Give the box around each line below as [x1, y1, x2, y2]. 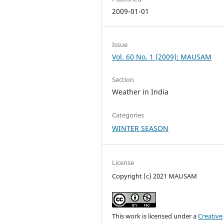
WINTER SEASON [112, 123, 169, 133]
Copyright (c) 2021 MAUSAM [112, 171, 197, 180]
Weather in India [112, 87, 169, 97]
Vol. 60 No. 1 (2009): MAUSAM [112, 52, 212, 62]
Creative [198, 211, 223, 220]
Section [112, 75, 134, 84]
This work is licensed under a [112, 211, 198, 220]
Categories [112, 110, 144, 119]
